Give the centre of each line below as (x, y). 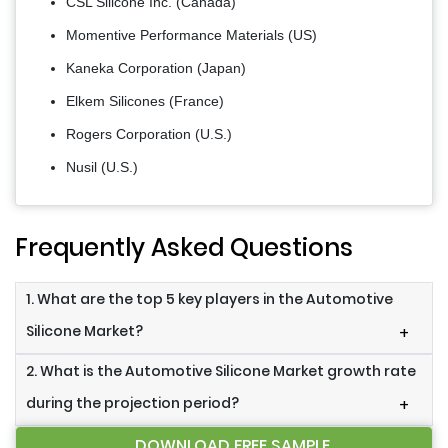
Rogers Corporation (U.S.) (149, 134)
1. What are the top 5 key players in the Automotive (209, 299)
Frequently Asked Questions (184, 248)
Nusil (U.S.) (102, 167)
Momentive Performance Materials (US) (191, 35)
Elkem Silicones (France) (145, 101)
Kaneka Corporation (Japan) (156, 68)
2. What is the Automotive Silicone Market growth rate (221, 371)
